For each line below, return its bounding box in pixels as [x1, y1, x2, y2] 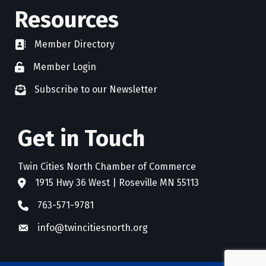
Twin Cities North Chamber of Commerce [18, 161, 196, 173]
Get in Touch [18, 125, 145, 153]
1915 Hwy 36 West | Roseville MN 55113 [35, 177, 199, 189]
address [17, 178, 53, 190]
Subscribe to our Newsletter [34, 84, 157, 96]
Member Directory [34, 39, 115, 50]
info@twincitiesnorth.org [37, 222, 148, 234]
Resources [15, 6, 119, 34]
